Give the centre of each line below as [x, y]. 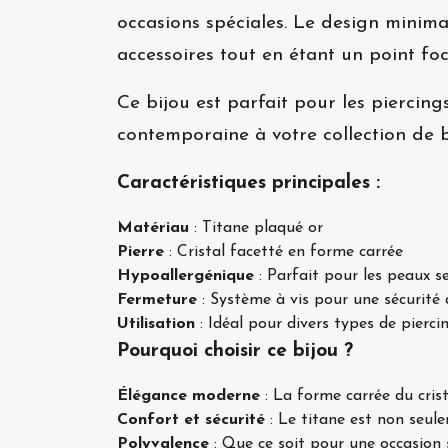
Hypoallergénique [185, 276]
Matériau [153, 228]
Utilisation [156, 324]
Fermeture [157, 300]
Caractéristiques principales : [248, 183]
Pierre [140, 252]
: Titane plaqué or [256, 228]
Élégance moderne [188, 396]
